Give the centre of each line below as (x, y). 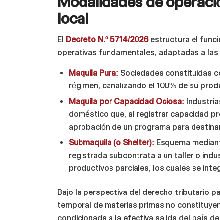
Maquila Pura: (94, 73)
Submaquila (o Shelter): (112, 143)
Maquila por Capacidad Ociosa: (127, 102)
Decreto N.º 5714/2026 (107, 39)
